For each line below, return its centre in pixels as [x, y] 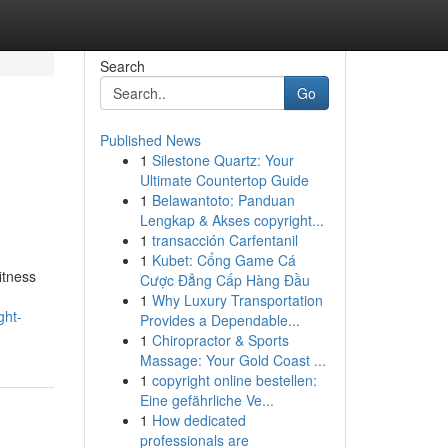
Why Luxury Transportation [237, 300]
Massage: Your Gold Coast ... [232, 360]
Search [122, 66]
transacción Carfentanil [224, 240]
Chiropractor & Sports [220, 340]
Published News [150, 140]
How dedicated [198, 420]
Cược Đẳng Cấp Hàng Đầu [224, 280]
